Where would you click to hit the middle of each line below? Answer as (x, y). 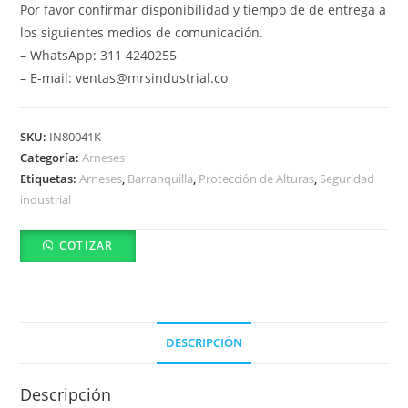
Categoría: (51, 157)
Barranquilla (161, 178)
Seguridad (347, 178)
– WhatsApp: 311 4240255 (99, 55)
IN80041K (76, 136)
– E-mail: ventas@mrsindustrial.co (124, 77)
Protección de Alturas (257, 178)
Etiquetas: (50, 178)
